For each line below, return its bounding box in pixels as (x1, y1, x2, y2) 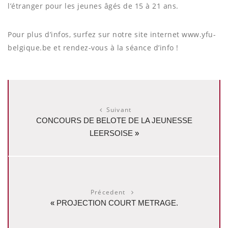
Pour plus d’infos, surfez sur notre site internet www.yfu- (8, 30, 216, 40)
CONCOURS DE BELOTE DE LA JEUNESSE (36, 116, 192, 125)
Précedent (90, 188, 128, 197)
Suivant (106, 105, 132, 115)
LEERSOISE (89, 129, 133, 138)
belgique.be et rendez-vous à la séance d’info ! (8, 43, 179, 53)
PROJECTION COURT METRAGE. (56, 198, 178, 208)
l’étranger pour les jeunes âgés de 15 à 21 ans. (8, 1, 179, 11)
